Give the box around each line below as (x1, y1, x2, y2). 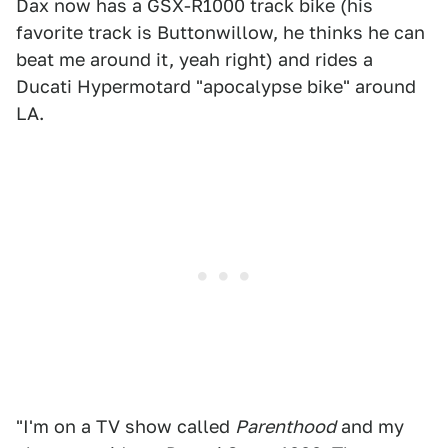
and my (336, 416, 404, 437)
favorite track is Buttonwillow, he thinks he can (16, 22, 425, 43)
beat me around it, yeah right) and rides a (16, 49, 373, 70)
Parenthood (235, 416, 336, 437)
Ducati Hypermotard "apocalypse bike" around (16, 76, 416, 97)
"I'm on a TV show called (16, 416, 235, 437)
